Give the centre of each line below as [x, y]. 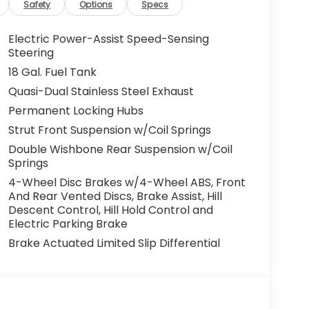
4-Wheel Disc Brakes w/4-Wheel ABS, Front [127, 183]
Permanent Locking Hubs [76, 111]
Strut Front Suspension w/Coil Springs [109, 130]
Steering [31, 53]
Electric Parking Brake [68, 224]
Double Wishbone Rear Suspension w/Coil [120, 150]
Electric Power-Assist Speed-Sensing [108, 39]
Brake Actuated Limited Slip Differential [114, 243]
